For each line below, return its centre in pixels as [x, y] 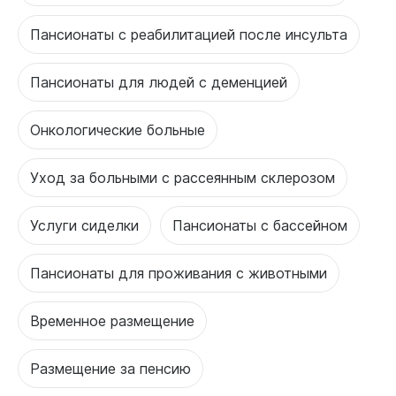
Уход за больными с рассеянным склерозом [183, 177]
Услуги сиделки [84, 225]
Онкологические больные [118, 129]
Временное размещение [112, 320]
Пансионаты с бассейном [260, 225]
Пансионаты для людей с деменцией [159, 82]
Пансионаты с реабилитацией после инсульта [189, 34]
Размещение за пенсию [110, 368]
